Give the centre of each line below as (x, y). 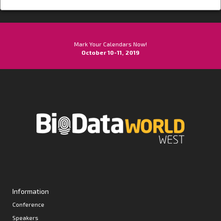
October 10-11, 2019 (110, 52)
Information (31, 191)
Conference (28, 204)
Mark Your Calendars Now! (110, 44)
